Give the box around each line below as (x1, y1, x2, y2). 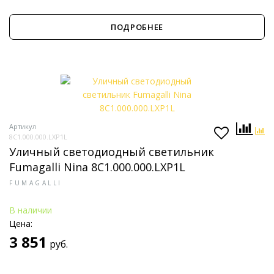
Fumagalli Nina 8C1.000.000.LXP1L (9, 160, 185, 174)
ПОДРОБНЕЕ (111, 21, 163, 32)
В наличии (9, 204, 52, 216)
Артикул (9, 122, 36, 131)
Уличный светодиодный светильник (9, 144, 214, 159)
